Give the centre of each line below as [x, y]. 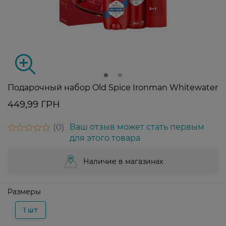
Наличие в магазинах [123, 162]
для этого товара [105, 138]
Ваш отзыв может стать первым [137, 127]
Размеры [24, 192]
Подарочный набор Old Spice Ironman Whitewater [113, 88]
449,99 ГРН [34, 105]
